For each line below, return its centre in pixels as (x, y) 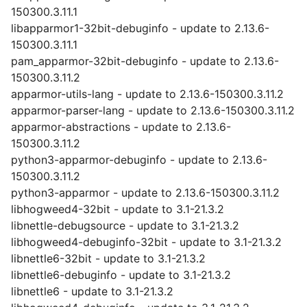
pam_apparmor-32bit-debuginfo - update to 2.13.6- (145, 61)
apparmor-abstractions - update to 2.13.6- (121, 127)
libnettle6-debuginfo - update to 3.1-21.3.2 (121, 275)
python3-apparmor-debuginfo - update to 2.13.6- (139, 160)
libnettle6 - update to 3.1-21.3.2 (92, 291)
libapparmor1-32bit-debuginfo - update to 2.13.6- (140, 28)
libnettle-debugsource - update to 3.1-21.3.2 (125, 225)
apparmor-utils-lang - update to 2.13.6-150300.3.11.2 (147, 94)
